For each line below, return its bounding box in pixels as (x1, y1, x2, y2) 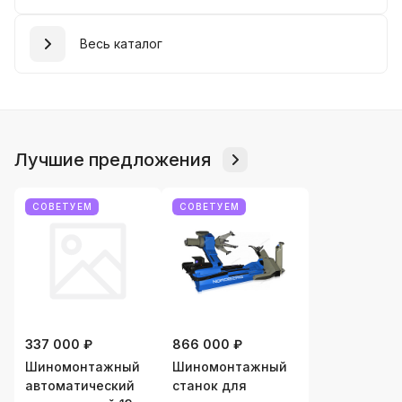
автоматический (25, 378, 135, 393)
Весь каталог (80, 36, 162, 51)
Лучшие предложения (14, 149, 211, 170)
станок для (172, 378, 247, 393)
